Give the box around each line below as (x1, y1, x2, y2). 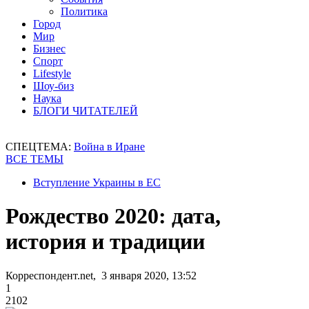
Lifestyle (33, 68, 71, 79)
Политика (61, 6, 108, 17)
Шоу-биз (33, 80, 74, 92)
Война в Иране (74, 141, 145, 152)
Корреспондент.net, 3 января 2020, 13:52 (6, 269, 197, 281)
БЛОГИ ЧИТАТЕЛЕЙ (33, 105, 138, 117)
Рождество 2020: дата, (6, 203, 221, 229)
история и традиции (6, 229, 205, 255)
